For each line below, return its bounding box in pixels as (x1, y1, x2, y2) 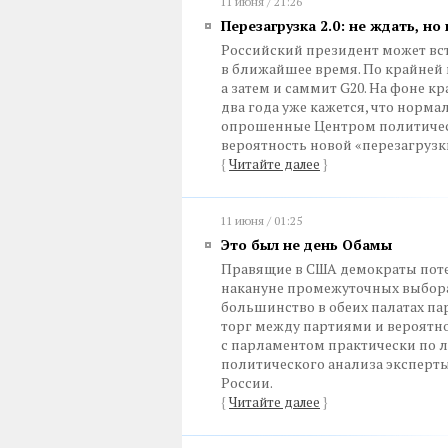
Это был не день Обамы (221, 235, 392, 254)
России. (221, 373, 273, 392)
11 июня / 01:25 (220, 213, 302, 228)
